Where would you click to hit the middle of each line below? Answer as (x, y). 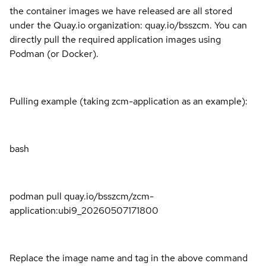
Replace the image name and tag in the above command (129, 258)
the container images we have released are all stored (121, 11)
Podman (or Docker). (54, 53)
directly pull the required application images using (115, 39)
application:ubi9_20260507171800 (84, 210)
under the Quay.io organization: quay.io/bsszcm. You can (128, 25)
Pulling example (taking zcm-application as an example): (129, 101)
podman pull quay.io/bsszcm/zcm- (82, 196)
